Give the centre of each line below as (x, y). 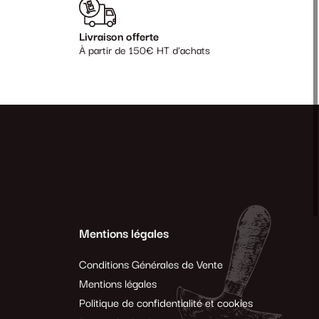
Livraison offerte (119, 38)
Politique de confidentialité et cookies (166, 303)
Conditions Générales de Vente (151, 265)
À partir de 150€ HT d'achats (145, 51)
